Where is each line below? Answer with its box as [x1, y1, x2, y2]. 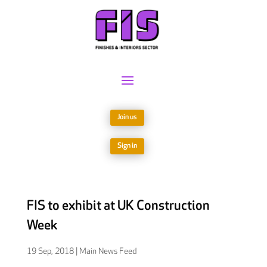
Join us [117, 113, 138, 122]
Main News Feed [79, 246, 136, 257]
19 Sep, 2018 [26, 246, 74, 257]
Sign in [117, 141, 138, 151]
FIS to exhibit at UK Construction [26, 198, 210, 215]
